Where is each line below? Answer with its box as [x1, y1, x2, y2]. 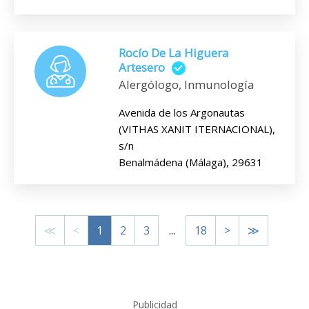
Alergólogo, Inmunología [119, 77, 255, 93]
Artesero [119, 59, 165, 75]
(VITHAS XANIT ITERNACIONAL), [119, 122, 275, 137]
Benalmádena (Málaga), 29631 [119, 155, 263, 170]
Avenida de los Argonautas [119, 106, 245, 120]
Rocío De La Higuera [119, 44, 229, 61]
